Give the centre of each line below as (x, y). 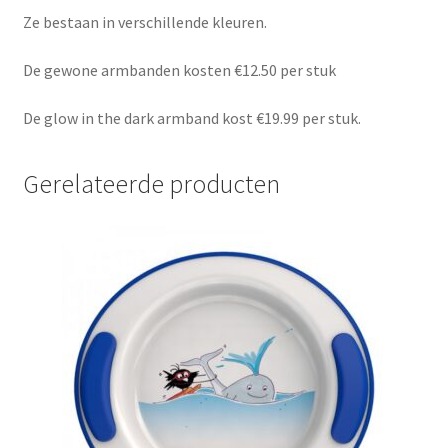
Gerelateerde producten (151, 184)
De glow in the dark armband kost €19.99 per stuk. (191, 117)
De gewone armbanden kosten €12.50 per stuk (179, 69)
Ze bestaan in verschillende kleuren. (144, 22)
